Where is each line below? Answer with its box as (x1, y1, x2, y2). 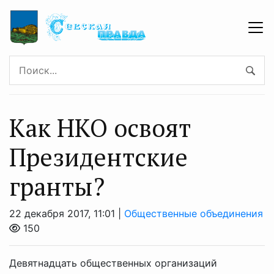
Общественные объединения (124, 207, 263, 220)
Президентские (9, 140, 188, 173)
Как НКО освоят (9, 111, 191, 144)
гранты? (9, 169, 105, 202)
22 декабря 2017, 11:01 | (9, 207, 124, 220)
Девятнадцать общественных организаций (9, 256, 217, 269)
